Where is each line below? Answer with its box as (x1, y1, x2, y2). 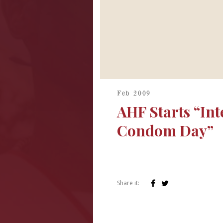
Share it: (116, 179, 139, 187)
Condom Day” (116, 120, 214, 140)
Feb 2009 (116, 88, 151, 98)
